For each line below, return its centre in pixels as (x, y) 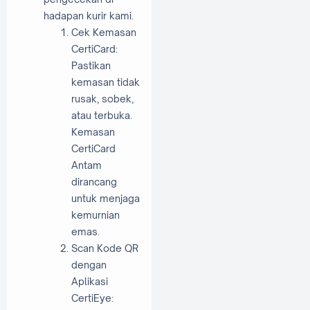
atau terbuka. (102, 115)
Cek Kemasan (104, 32)
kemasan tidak (106, 82)
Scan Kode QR (105, 248)
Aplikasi (90, 281)
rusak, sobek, (102, 98)
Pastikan (91, 65)
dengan (89, 264)
